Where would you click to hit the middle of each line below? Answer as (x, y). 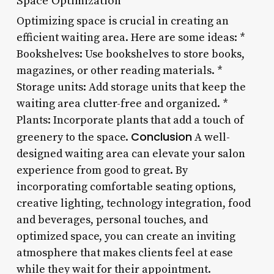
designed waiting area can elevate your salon (131, 154)
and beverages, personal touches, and (112, 220)
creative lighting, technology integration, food (133, 203)
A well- (211, 137)
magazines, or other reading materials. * (119, 70)
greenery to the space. (73, 137)
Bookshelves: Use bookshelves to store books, (130, 54)
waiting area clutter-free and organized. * (122, 103)
